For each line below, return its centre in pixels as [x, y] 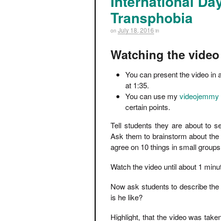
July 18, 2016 [136, 30]
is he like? [127, 197]
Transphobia [152, 17]
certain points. [148, 107]
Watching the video [165, 55]
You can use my [152, 96]
